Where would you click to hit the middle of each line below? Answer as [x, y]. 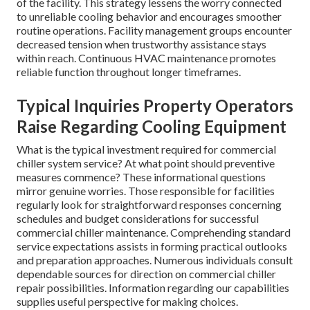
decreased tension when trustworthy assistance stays [142, 44]
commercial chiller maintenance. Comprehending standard [154, 232]
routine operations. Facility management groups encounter [154, 30]
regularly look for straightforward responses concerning [149, 205]
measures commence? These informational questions [141, 177]
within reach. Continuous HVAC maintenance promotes [146, 58]
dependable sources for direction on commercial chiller [146, 274]
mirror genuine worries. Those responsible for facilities [146, 191]
